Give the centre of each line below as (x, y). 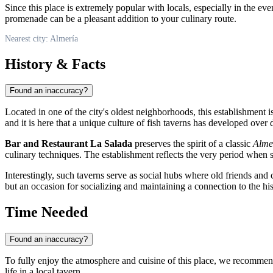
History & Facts (55, 64)
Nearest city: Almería (41, 38)
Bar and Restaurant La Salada (69, 144)
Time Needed (46, 212)
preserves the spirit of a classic (193, 144)
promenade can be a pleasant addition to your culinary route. (121, 18)
